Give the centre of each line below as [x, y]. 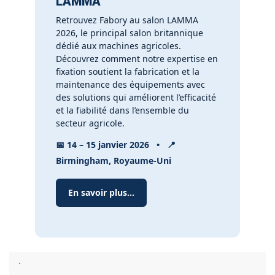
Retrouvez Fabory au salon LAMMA [127, 20]
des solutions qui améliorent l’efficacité [136, 97]
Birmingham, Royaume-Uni [113, 161]
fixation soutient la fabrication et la [127, 72]
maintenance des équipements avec [130, 84]
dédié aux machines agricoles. [118, 46]
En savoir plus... [101, 192]
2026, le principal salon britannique [129, 33]
